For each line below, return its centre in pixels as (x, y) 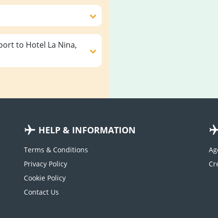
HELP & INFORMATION (87, 130)
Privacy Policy (45, 164)
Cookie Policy (45, 178)
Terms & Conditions (56, 150)
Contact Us (41, 192)
